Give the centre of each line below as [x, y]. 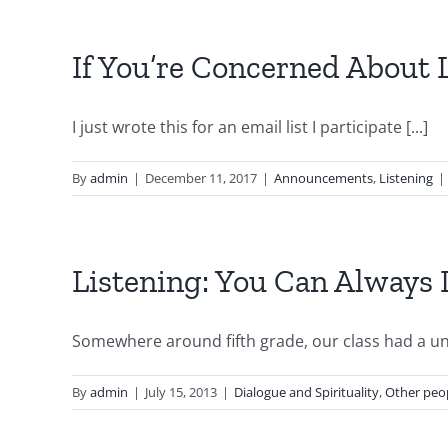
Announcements [323, 178]
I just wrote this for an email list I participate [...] [250, 127]
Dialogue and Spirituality [306, 392]
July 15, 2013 [181, 392]
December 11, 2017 [201, 178]
